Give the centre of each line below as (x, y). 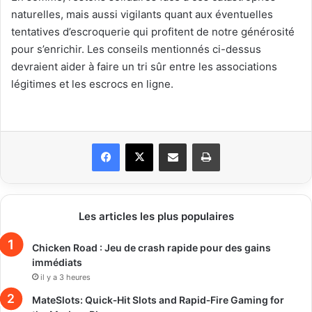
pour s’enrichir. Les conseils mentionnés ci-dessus (136, 49)
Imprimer (238, 142)
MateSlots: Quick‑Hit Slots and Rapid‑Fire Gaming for (158, 299)
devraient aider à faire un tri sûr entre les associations (144, 66)
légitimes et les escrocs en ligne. (92, 84)
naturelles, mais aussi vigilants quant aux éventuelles (142, 14)
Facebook (140, 142)
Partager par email (197, 142)
